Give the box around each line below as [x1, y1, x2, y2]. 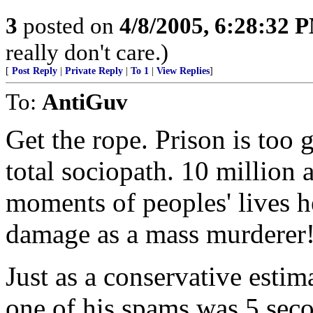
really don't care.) [6, 39, 168, 65]
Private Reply [65, 66, 123, 76]
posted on [17, 13, 119, 38]
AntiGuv [42, 89, 128, 115]
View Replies [156, 66, 210, 76]
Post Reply [12, 66, 57, 76]
